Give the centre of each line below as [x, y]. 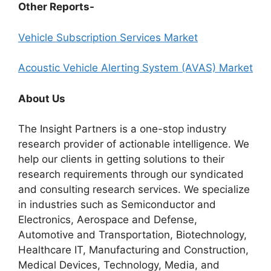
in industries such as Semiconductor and [117, 204]
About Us [42, 98]
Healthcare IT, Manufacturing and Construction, [133, 250]
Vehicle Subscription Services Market [108, 37]
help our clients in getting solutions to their [121, 159]
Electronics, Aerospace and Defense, [108, 220]
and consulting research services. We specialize [134, 189]
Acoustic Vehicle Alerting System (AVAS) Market [135, 68]
